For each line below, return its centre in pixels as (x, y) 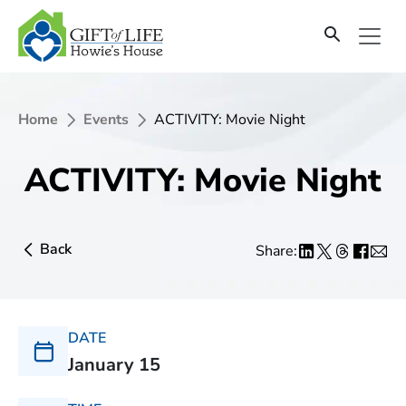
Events (106, 120)
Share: (276, 251)
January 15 (114, 365)
